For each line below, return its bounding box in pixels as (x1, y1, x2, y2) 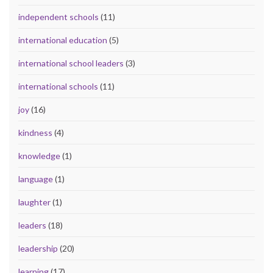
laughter (18, 197, 51, 208)
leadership (18, 243, 58, 254)
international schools (18, 81, 98, 92)
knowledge (18, 151, 60, 161)
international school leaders (18, 58, 124, 69)
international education (18, 35, 107, 46)
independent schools (18, 12, 99, 23)
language (18, 174, 53, 185)
